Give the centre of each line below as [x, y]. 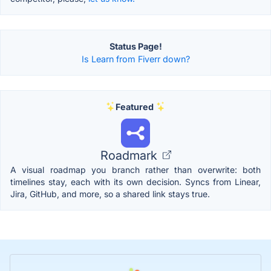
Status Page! [135, 46]
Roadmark [130, 155]
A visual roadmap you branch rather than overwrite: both [135, 169]
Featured [134, 106]
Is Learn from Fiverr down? [135, 59]
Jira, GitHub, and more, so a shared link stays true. [110, 194]
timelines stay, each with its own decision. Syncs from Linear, [135, 181]
